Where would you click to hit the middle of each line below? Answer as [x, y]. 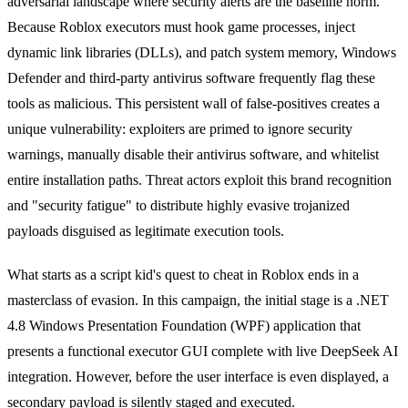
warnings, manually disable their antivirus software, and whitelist [193, 155]
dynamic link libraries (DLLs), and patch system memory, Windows [202, 53]
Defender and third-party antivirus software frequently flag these [191, 78]
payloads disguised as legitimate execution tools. [146, 231]
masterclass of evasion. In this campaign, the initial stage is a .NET [198, 301]
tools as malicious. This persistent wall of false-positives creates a [194, 104]
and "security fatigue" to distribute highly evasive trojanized [178, 206]
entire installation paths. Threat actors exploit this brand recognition [199, 180]
